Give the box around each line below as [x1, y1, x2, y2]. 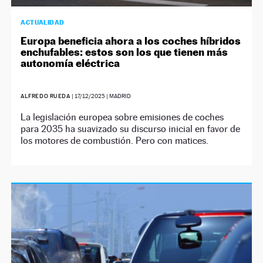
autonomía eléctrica [21, 57, 120, 70]
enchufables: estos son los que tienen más [21, 46, 228, 59]
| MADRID [104, 93, 131, 100]
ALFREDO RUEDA [21, 93, 70, 100]
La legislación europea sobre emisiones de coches [21, 112, 224, 123]
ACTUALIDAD [21, 18, 65, 27]
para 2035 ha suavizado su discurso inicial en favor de [21, 123, 241, 135]
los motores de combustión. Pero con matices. [21, 135, 209, 147]
